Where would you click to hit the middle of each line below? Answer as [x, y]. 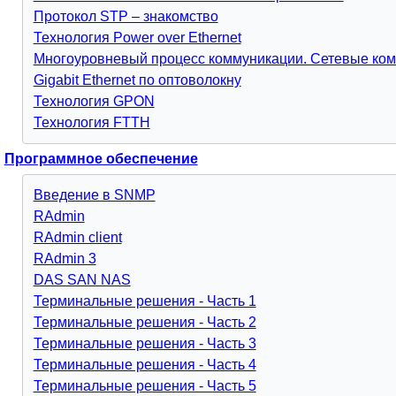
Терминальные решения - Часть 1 [145, 301]
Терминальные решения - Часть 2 [145, 322]
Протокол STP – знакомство [126, 16]
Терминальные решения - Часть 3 [145, 343]
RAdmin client [77, 237]
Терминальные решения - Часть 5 [145, 386]
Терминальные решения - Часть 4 [145, 365]
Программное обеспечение [101, 159]
